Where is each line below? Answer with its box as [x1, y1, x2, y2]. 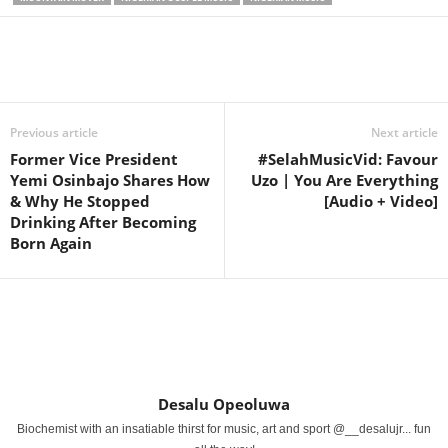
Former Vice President [10, 149, 178, 169]
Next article [371, 124, 438, 141]
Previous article [10, 124, 98, 141]
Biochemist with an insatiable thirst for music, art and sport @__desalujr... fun [17, 422, 431, 436]
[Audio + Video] [324, 191, 438, 211]
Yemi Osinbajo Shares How [10, 170, 210, 190]
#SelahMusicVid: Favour [258, 149, 438, 169]
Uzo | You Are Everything [251, 170, 438, 190]
